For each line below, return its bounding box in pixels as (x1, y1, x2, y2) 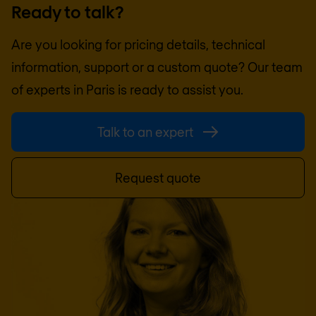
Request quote (115, 170, 201, 186)
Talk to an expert (97, 124, 193, 140)
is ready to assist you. (115, 82, 243, 98)
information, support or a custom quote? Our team (11, 59, 303, 75)
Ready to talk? (11, 1, 124, 23)
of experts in (11, 82, 86, 98)
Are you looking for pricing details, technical (11, 37, 265, 53)
